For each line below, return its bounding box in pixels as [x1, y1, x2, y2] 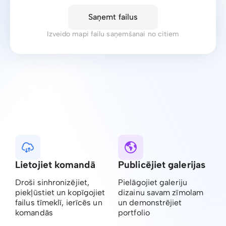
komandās [15, 208, 53, 217]
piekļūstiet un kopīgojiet [15, 188, 105, 197]
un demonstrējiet [118, 198, 182, 207]
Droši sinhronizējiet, [15, 178, 90, 187]
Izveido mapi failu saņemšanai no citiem [46, 30, 180, 38]
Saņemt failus [88, 12, 138, 22]
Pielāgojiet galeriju [118, 178, 187, 187]
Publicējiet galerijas [118, 159, 206, 171]
